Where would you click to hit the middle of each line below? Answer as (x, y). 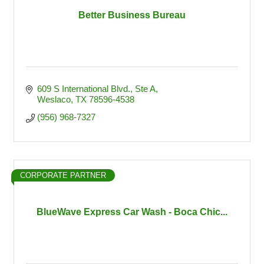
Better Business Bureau (132, 15)
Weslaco (54, 99)
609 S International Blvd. (83, 89)
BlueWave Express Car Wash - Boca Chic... (132, 212)
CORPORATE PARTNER (63, 175)
